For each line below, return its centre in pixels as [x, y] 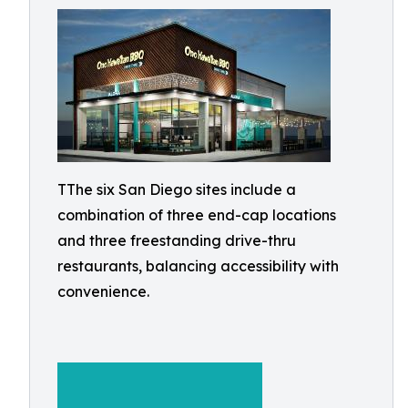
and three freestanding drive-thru [177, 240]
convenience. [103, 291]
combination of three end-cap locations [197, 215]
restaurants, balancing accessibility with [198, 266]
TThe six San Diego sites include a [177, 189]
